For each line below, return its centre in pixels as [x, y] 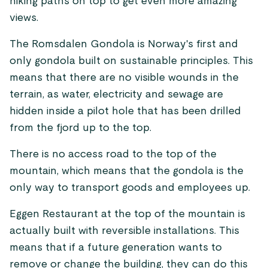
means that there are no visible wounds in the [124, 78]
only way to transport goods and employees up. [130, 188]
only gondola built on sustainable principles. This [131, 61]
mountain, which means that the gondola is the [127, 171]
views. [24, 18]
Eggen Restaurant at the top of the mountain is [127, 214]
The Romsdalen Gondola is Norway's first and [124, 44]
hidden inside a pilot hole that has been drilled [125, 111]
